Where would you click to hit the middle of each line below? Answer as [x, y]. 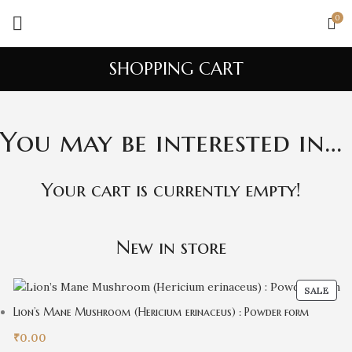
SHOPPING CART [176, 69]
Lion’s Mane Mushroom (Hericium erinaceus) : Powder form [161, 312]
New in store [171, 247]
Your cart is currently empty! [171, 190]
